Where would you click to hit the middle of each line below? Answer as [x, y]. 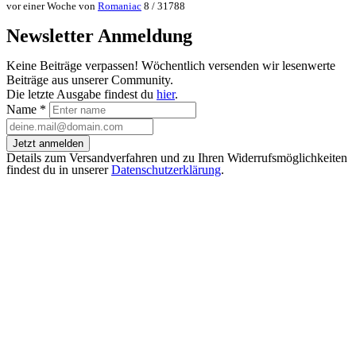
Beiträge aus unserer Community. [90, 79]
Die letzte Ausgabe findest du [81, 94]
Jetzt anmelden [48, 143]
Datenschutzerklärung [166, 169]
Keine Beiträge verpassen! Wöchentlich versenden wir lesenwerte [171, 65]
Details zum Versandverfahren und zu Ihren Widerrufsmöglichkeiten [177, 157]
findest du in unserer [59, 169]
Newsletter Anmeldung [99, 36]
